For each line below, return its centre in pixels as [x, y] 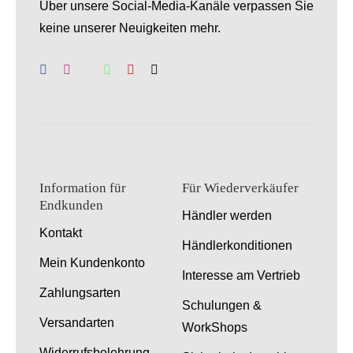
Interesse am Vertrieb [241, 275]
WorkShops [214, 327]
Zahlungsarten [80, 292]
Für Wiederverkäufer [240, 188]
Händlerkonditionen [237, 245]
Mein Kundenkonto [92, 262]
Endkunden [71, 205]
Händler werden [227, 215]
